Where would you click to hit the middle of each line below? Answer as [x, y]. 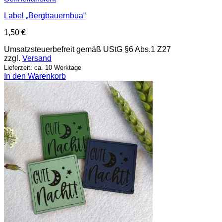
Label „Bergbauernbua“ [45, 16]
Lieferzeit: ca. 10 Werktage [43, 68]
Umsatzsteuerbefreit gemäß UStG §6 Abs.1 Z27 [87, 50]
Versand [37, 58]
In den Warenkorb [35, 76]
